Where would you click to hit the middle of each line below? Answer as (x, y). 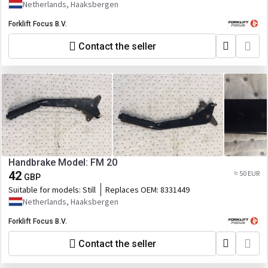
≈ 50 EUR (247, 173)
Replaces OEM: (133, 190)
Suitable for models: (45, 190)
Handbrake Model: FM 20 (63, 162)
